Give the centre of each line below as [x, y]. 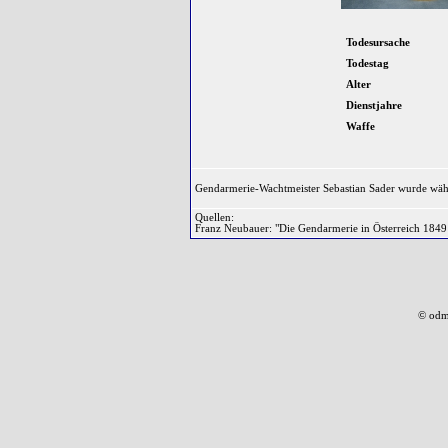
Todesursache [378, 42]
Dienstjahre [374, 105]
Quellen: [214, 217]
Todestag [367, 63]
